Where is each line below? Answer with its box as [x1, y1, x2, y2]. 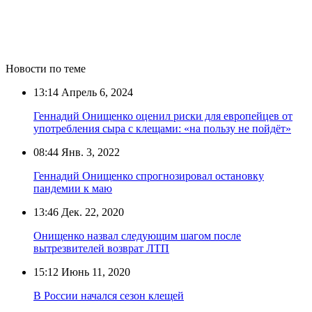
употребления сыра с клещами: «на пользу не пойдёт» [33, 122, 291, 134]
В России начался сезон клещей [33, 289, 184, 302]
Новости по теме [6, 62, 86, 75]
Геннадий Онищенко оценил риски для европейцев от [33, 109, 292, 122]
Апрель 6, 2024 [58, 86, 133, 98]
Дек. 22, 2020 [58, 205, 124, 218]
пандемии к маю [33, 182, 112, 194]
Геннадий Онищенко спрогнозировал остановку [33, 169, 264, 182]
